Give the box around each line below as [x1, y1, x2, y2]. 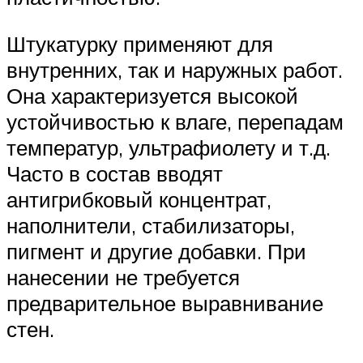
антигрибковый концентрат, [6, 186, 271, 212]
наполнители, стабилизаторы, [6, 211, 295, 238]
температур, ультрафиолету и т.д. [6, 134, 331, 160]
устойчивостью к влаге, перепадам [6, 108, 344, 135]
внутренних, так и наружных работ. [6, 56, 343, 83]
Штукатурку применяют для [6, 30, 273, 57]
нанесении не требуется [6, 263, 240, 290]
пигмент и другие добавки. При [6, 237, 306, 264]
